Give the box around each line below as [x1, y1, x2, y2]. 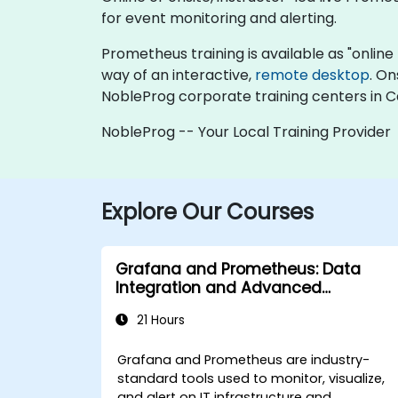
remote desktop [255, 64, 370, 85]
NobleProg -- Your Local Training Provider [101, 121, 391, 142]
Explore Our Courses [101, 196, 314, 227]
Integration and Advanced [115, 276, 322, 298]
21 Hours [133, 311, 185, 329]
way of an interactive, [101, 64, 255, 85]
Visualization [115, 295, 214, 317]
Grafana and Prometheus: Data [115, 258, 361, 280]
